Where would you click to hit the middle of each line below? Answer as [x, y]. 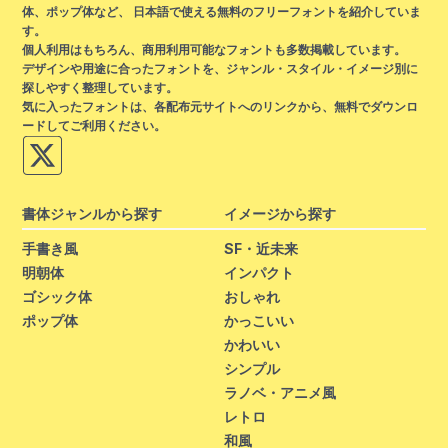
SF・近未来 [261, 249]
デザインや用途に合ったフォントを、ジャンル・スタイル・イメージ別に [220, 68]
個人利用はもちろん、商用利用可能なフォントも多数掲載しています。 [214, 49]
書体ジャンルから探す [92, 213]
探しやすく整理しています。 [100, 87]
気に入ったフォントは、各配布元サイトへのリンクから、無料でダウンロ [220, 106]
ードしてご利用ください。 [94, 125]
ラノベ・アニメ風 [280, 393]
